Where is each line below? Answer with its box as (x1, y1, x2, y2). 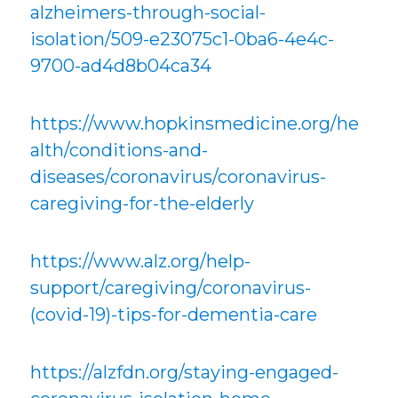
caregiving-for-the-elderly (30, 192, 255, 214)
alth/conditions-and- (30, 139, 209, 161)
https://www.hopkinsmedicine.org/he (30, 112, 360, 134)
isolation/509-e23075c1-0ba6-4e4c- (30, 28, 335, 50)
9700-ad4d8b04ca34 (30, 54, 212, 76)
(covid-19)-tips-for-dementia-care (30, 303, 318, 325)
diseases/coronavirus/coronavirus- (30, 165, 327, 187)
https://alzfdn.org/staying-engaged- (30, 361, 339, 383)
